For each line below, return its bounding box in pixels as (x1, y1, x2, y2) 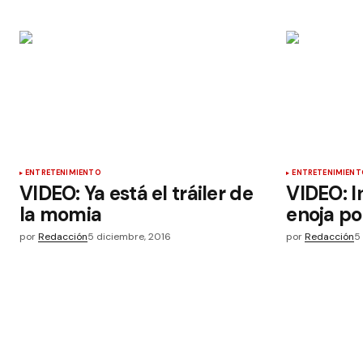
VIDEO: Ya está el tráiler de (19, 180, 253, 206)
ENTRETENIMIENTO (25, 167, 101, 177)
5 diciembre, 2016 (88, 229, 171, 243)
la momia (19, 201, 102, 227)
